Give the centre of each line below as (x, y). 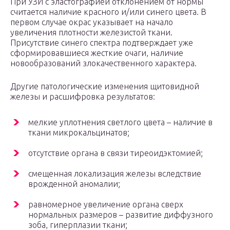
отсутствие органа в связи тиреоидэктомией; (116, 153)
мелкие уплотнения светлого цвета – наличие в (120, 122)
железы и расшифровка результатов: (83, 97)
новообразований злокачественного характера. (103, 63)
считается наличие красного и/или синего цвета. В (108, 12)
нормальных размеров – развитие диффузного (121, 215)
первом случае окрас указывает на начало (92, 22)
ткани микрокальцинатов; (79, 133)
